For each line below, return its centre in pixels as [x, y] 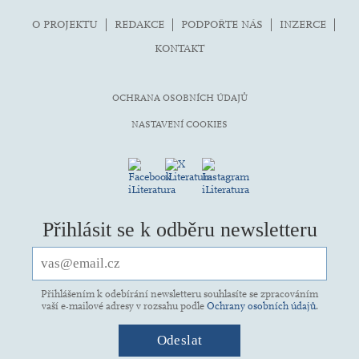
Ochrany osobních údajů [261, 306]
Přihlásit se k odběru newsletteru [179, 229]
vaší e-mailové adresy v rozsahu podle [124, 306]
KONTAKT [179, 48]
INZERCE [303, 24]
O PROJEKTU [65, 24]
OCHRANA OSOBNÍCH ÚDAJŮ [179, 97]
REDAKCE [139, 24]
